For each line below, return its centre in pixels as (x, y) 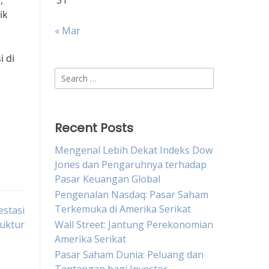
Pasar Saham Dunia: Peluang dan (129, 255)
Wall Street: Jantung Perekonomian (134, 225)
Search (69, 74)
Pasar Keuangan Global (107, 179)
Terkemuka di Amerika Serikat (123, 209)
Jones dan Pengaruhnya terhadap (131, 165)
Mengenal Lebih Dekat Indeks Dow (134, 150)
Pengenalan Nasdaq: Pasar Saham (131, 195)
